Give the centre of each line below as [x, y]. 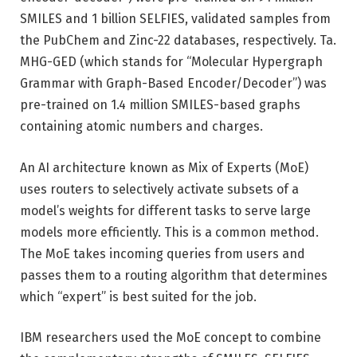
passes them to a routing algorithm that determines [174, 275]
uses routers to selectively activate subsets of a [159, 189]
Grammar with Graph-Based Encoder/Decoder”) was [173, 83]
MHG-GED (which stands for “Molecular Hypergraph [171, 61]
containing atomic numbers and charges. [141, 126]
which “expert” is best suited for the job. [138, 296]
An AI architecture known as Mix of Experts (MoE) [164, 167]
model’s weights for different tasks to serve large [165, 210]
